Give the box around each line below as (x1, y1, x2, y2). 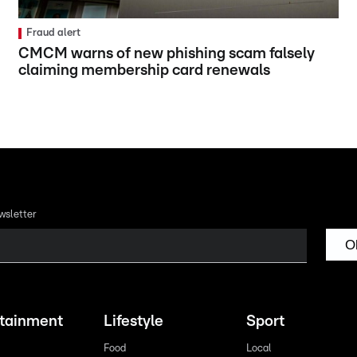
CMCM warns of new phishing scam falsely (18, 46, 316, 62)
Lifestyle (103, 314, 163, 330)
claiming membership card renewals (18, 63, 271, 79)
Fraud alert (26, 28, 81, 39)
